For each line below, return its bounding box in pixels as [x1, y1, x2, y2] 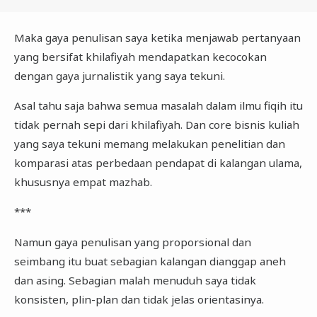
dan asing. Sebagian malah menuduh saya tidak [13, 272, 256, 287]
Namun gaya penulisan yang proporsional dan [13, 234, 251, 249]
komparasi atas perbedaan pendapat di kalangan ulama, [13, 156, 302, 171]
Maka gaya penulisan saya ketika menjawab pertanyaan [13, 30, 301, 45]
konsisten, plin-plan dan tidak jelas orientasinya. [13, 292, 264, 306]
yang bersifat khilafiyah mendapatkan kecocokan [13, 49, 267, 64]
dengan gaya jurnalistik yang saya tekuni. [13, 68, 225, 83]
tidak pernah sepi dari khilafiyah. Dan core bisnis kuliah [13, 117, 299, 132]
